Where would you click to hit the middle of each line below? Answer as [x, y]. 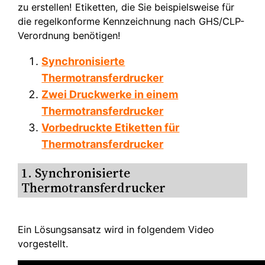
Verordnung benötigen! [70, 36]
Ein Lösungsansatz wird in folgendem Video [116, 230]
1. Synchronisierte [76, 173]
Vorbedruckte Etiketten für [111, 128]
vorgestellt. [43, 244]
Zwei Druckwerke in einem [110, 95]
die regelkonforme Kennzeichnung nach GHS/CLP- [131, 22]
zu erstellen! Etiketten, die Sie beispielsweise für [126, 7]
